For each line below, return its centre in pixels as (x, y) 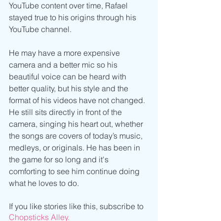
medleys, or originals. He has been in (75, 148)
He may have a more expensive (65, 53)
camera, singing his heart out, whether (77, 124)
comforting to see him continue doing (75, 171)
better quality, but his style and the (70, 89)
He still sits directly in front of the (66, 112)
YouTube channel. (41, 29)
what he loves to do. (45, 183)
